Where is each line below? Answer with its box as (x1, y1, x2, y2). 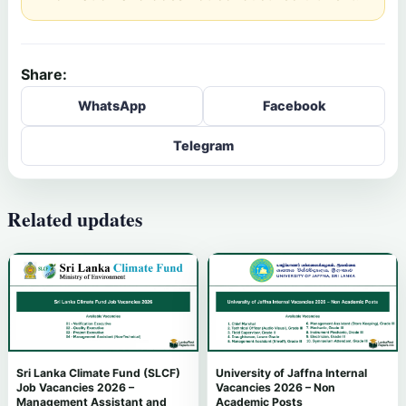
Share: (21, 64, 67, 83)
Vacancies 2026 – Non (216, 381, 335, 395)
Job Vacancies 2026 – (16, 381, 134, 395)
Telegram (172, 137, 234, 153)
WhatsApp (78, 97, 146, 113)
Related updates (7, 204, 142, 233)
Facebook (262, 97, 326, 113)
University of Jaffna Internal (216, 366, 367, 381)
